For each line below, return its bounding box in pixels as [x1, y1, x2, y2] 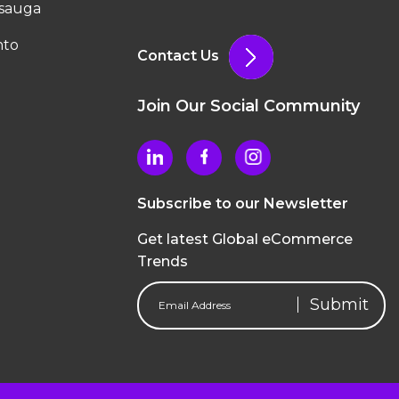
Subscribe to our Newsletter [136, 194, 348, 212]
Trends [136, 252, 188, 270]
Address [135, 297, 196, 315]
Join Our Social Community [136, 95, 360, 116]
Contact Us [136, 46, 219, 64]
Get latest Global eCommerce [136, 230, 353, 248]
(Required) [139, 317, 200, 332]
